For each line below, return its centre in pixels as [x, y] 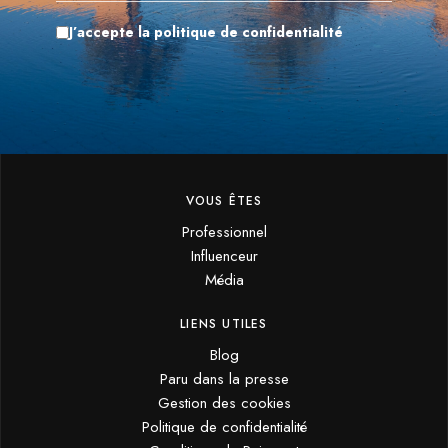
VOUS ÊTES [224, 200]
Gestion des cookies [224, 402]
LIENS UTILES [224, 323]
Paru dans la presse [224, 378]
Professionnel [224, 231]
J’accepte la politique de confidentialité [205, 32]
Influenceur [224, 255]
